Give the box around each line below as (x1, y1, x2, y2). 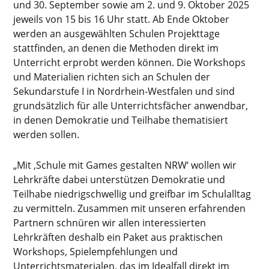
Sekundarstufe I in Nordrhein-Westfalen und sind (13, 84, 235, 98)
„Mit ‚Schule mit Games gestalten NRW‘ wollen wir (13, 158, 237, 172)
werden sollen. (13, 127, 80, 141)
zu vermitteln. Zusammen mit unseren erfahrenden (13, 201, 246, 215)
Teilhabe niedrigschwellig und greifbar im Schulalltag (13, 187, 252, 201)
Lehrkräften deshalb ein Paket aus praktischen (13, 230, 223, 244)
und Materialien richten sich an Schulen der (13, 70, 211, 83)
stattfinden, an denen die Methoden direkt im (13, 41, 219, 55)
